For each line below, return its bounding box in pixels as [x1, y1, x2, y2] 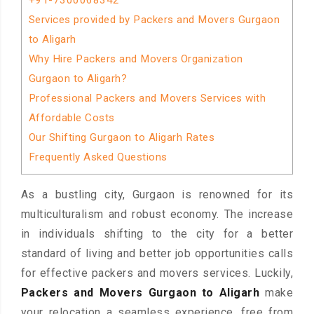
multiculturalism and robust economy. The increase [20, 207, 294, 221]
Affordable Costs [28, 111, 115, 124]
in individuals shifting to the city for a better [20, 227, 294, 241]
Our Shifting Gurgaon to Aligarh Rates [28, 131, 215, 144]
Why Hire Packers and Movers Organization [28, 53, 243, 65]
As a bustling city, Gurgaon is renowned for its [20, 188, 294, 202]
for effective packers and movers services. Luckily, [20, 266, 294, 280]
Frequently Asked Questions [28, 151, 168, 163]
